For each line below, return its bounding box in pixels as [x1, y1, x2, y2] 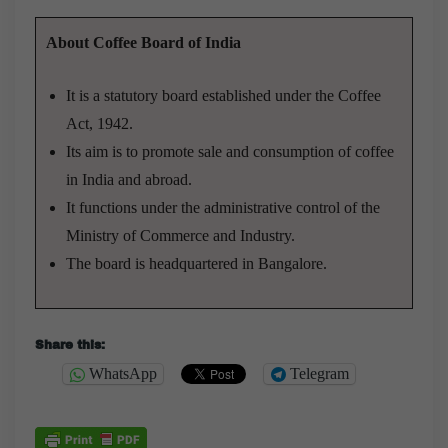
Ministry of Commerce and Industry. [66, 226, 295, 244]
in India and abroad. [66, 170, 192, 188]
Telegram [290, 365, 349, 383]
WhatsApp [89, 365, 157, 383]
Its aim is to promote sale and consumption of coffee [66, 142, 394, 160]
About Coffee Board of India [46, 33, 245, 51]
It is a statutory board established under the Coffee [66, 86, 381, 104]
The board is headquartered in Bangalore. [66, 254, 327, 272]
